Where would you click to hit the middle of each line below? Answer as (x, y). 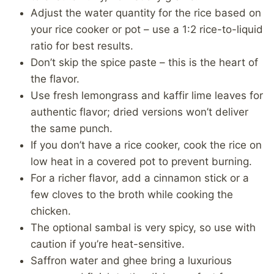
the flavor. (55, 79)
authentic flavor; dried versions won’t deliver (139, 112)
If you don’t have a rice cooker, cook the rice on (146, 145)
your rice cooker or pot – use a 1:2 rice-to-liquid (147, 29)
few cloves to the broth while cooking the (132, 194)
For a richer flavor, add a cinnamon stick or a (140, 178)
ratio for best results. (82, 46)
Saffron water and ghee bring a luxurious (131, 260)
